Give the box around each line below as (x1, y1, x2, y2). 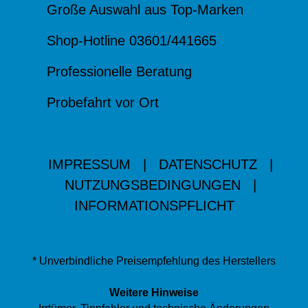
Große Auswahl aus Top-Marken (46, 2, 243, 17)
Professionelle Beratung (46, 64, 192, 79)
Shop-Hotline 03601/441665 (46, 33, 217, 48)
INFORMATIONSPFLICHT (74, 198, 234, 213)
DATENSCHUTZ (158, 157, 257, 172)
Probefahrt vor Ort (46, 95, 159, 110)
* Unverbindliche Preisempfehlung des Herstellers (32, 255, 276, 267)
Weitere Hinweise (109, 287, 199, 298)
